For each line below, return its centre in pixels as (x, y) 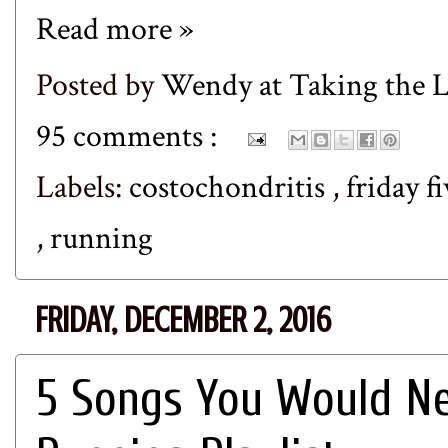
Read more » (115, 30)
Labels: (82, 188)
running (101, 239)
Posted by (98, 86)
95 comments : (130, 137)
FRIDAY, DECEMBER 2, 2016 (183, 320)
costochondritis (230, 188)
